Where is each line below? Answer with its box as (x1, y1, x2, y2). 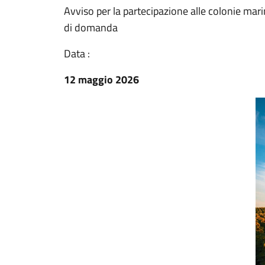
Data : (64, 46, 90, 62)
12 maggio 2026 (64, 72, 139, 88)
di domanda (64, 20, 118, 35)
